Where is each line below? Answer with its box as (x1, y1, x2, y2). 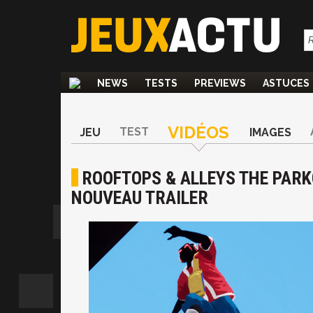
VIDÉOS (168, 122, 229, 143)
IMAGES (249, 126, 291, 139)
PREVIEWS (194, 78, 246, 89)
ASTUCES (263, 78, 310, 89)
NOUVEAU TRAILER (71, 187, 208, 208)
